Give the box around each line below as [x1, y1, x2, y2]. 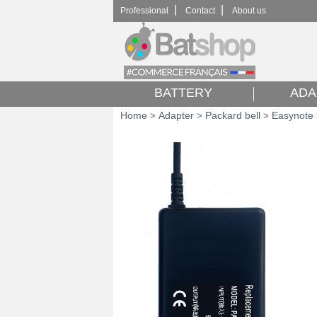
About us [232, 6, 266, 16]
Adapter [158, 110, 194, 121]
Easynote [272, 110, 313, 121]
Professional [120, 6, 168, 16]
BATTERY [154, 86, 212, 100]
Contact [185, 6, 215, 16]
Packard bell [205, 110, 260, 121]
